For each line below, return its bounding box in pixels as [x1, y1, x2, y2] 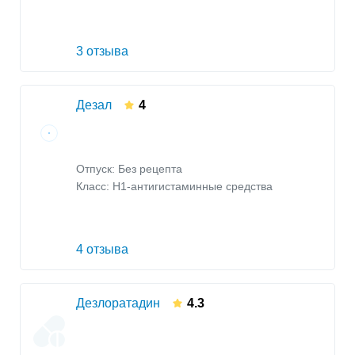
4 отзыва [76, 242, 128, 257]
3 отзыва [76, 44, 128, 59]
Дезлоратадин [76, 296, 160, 311]
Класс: [76, 181, 113, 193]
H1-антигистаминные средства [113, 181, 273, 193]
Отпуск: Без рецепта [76, 162, 182, 175]
